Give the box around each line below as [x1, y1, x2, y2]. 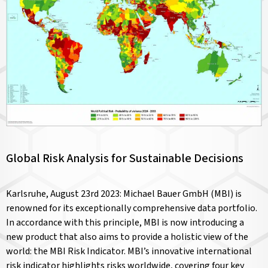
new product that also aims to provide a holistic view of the [6, 230, 248, 244]
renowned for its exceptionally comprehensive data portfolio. [6, 202, 257, 215]
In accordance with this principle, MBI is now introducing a [6, 216, 244, 230]
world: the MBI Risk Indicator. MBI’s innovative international [6, 245, 252, 258]
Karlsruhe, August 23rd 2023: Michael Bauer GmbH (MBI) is [6, 187, 242, 201]
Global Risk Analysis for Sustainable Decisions [6, 150, 243, 167]
